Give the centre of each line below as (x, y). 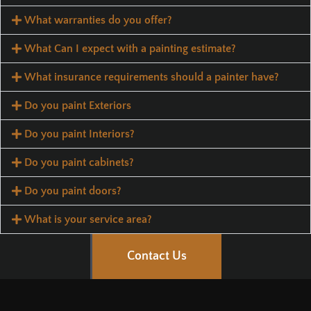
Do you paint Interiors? (80, 134)
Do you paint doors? (73, 191)
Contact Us (157, 257)
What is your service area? (89, 220)
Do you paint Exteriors (78, 106)
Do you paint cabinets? (79, 163)
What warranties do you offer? (99, 20)
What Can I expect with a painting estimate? (131, 49)
